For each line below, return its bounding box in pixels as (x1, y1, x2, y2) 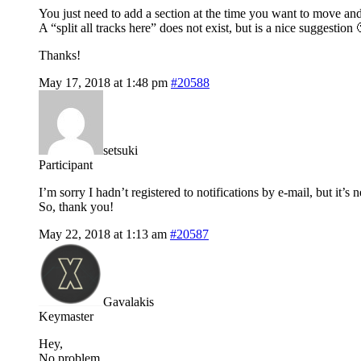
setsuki (103, 143, 138, 157)
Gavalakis (103, 294, 154, 309)
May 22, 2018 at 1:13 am (39, 226, 167, 241)
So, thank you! (39, 199, 114, 214)
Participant (39, 157, 93, 172)
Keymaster (39, 309, 93, 323)
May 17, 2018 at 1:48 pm (39, 75, 168, 89)
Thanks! (39, 48, 81, 62)
